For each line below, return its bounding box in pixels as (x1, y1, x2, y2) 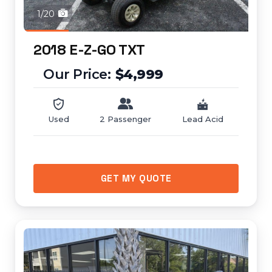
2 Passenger (100, 114, 152, 124)
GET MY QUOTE (100, 172, 172, 184)
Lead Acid (182, 114, 223, 124)
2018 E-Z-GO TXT (33, 40, 145, 59)
